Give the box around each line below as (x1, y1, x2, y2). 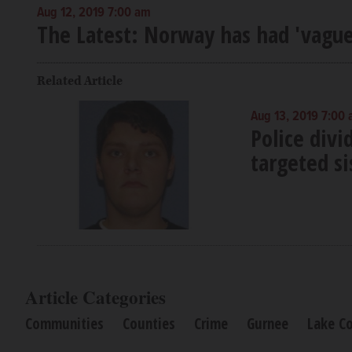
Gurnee (247, 313, 288, 335)
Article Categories (25, 284, 166, 311)
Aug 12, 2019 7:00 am (37, 4, 151, 22)
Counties (123, 313, 175, 335)
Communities (25, 313, 104, 335)
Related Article (37, 71, 123, 90)
